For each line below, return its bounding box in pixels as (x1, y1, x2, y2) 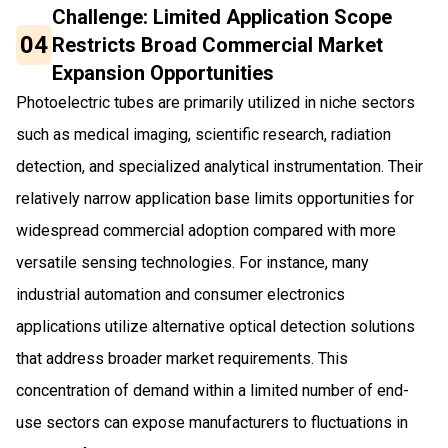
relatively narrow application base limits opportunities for (16, 188, 414, 208)
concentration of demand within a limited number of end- (16, 380, 409, 400)
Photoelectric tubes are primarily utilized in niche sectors (16, 92, 415, 112)
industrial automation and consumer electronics (16, 284, 345, 304)
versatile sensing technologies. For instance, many (16, 252, 369, 272)
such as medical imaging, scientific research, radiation (16, 124, 391, 144)
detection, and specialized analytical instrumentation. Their (16, 156, 423, 176)
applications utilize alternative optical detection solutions (16, 316, 415, 336)
